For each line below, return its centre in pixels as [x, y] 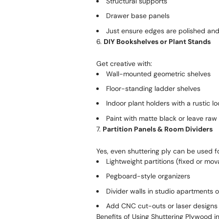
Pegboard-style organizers [148, 176]
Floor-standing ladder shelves [153, 89]
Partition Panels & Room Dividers [158, 129]
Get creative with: [124, 63]
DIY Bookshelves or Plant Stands [157, 41]
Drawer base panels [138, 16]
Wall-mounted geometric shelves [158, 74]
